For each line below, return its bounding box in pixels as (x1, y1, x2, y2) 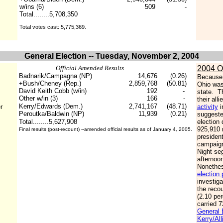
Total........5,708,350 (19, 10, 78, 18)
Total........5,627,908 (18, 118, 77, 125)
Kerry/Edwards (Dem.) (18, 103, 83, 110)
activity (197, 103, 218, 111)
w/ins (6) (19, 3, 44, 10)
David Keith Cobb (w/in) (18, 87, 87, 95)
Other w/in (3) (18, 95, 58, 102)
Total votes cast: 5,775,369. (19, 24, 86, 30)
